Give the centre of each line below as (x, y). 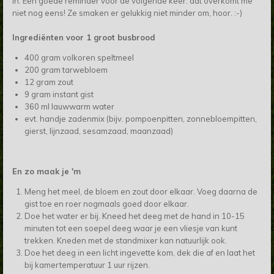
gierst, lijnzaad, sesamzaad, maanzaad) (98, 131)
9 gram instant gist (59, 94)
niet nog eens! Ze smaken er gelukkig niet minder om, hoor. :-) (128, 13)
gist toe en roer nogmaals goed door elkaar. (107, 204)
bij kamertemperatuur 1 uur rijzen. (88, 265)
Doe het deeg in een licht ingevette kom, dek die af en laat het (139, 253)
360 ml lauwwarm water (69, 107)
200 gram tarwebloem (66, 70)
